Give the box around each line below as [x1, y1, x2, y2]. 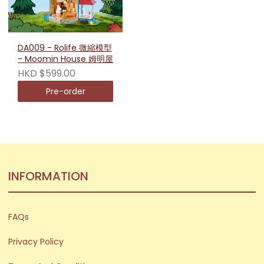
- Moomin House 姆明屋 [18, 53, 113, 65]
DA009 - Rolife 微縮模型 [18, 42, 112, 54]
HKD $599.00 [18, 66, 75, 80]
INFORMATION [8, 167, 88, 184]
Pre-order [45, 85, 85, 97]
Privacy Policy [8, 235, 64, 247]
